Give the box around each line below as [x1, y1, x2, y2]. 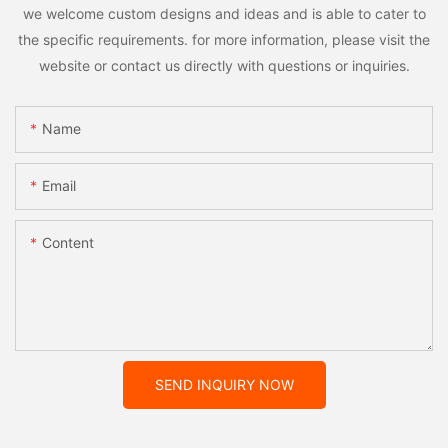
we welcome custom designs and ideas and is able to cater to [22, 4, 426, 22]
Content [42, 234, 94, 252]
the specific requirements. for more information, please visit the [18, 30, 430, 48]
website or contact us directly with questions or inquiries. [38, 56, 410, 74]
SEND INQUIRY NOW [154, 376, 294, 394]
